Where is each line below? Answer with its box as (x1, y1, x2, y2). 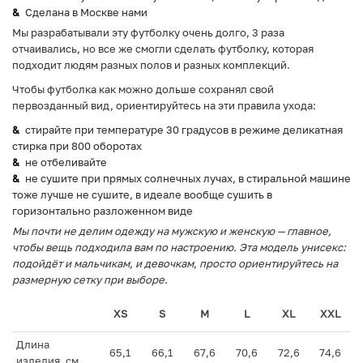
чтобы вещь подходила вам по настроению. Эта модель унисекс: (12, 241, 346, 254)
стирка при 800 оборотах (12, 139, 142, 153)
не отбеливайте (25, 156, 107, 169)
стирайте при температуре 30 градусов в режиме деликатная (25, 123, 343, 137)
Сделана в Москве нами (25, 6, 147, 19)
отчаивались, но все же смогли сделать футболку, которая (12, 42, 314, 56)
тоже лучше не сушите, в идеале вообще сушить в (12, 188, 272, 202)
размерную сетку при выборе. (12, 273, 168, 287)
